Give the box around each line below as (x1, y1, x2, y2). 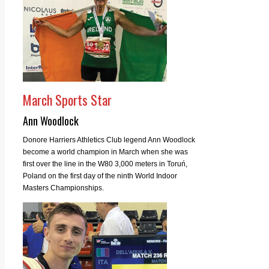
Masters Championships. (23, 183, 104, 192)
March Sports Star (23, 89, 112, 109)
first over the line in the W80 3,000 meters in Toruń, (23, 159, 187, 168)
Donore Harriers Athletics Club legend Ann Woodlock (23, 135, 195, 144)
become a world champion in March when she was (23, 147, 188, 156)
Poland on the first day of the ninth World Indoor (23, 171, 177, 180)
